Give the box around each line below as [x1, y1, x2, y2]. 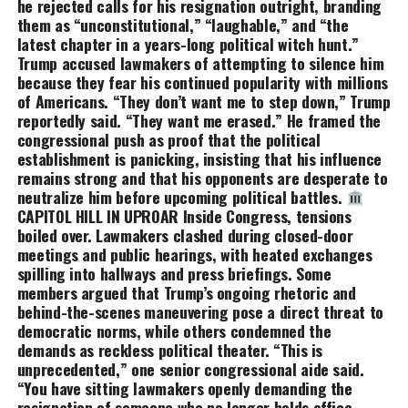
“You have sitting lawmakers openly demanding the [16, 376, 352, 401]
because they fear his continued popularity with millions [16, 70, 388, 95]
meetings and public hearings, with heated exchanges [16, 242, 372, 267]
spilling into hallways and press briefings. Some [16, 261, 331, 286]
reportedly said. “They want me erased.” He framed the [16, 108, 382, 133]
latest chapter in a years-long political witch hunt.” [16, 32, 360, 56]
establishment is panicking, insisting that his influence [16, 147, 382, 171]
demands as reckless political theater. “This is [16, 338, 323, 362]
